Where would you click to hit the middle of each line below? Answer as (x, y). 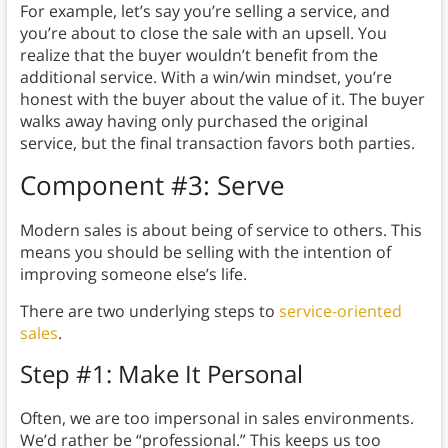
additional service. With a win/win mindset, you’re (205, 77)
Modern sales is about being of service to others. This (220, 230)
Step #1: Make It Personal (161, 374)
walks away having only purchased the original (193, 121)
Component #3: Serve (155, 185)
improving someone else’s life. (135, 274)
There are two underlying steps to (149, 311)
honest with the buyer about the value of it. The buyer (222, 99)
